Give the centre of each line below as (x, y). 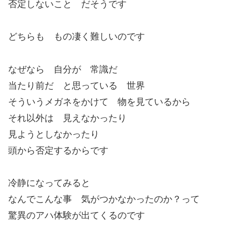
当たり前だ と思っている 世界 (77, 85)
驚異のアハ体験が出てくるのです (77, 216)
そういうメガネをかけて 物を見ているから (99, 102)
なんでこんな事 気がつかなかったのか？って (104, 199)
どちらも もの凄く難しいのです (77, 37)
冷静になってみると (49, 183)
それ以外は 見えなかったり (67, 118)
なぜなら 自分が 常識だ (63, 69)
